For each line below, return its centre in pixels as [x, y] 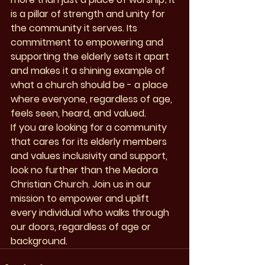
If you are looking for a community [90, 128]
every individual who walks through [91, 213]
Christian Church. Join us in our [82, 185]
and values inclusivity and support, [90, 156]
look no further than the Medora [85, 170]
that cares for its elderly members [90, 142]
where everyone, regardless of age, [93, 99]
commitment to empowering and [88, 43]
